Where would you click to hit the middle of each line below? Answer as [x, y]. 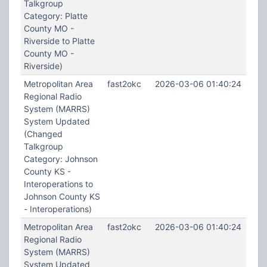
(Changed [43, 134]
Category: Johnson [60, 159]
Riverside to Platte [59, 41]
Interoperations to [58, 184]
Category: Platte [55, 16]
